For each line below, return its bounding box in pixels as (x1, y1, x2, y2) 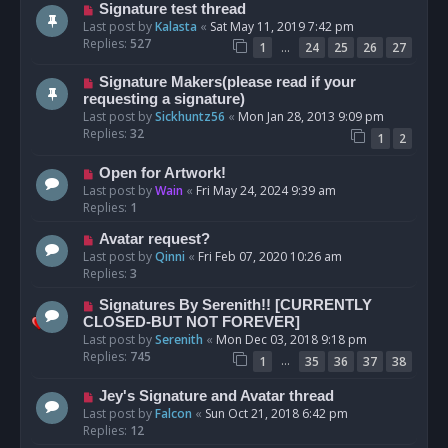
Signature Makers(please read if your (98, 74, 356, 91)
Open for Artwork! (98, 164, 226, 181)
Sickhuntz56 (155, 108, 225, 126)
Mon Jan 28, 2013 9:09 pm (238, 108, 384, 126)
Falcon (155, 404, 192, 422)
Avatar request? (98, 230, 210, 247)
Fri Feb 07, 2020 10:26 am (198, 247, 342, 265)
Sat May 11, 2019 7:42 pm (210, 17, 354, 35)
